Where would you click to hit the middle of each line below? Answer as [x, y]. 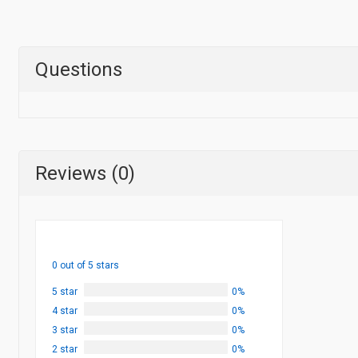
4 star [65, 311]
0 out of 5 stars [86, 265]
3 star [65, 330]
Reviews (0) [85, 173]
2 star [65, 349]
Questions [79, 70]
